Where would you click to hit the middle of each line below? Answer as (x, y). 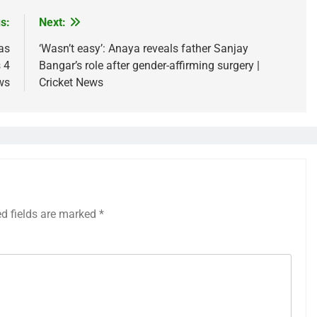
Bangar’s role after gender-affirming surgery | (149, 65)
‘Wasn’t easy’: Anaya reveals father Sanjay (143, 48)
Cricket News (71, 82)
